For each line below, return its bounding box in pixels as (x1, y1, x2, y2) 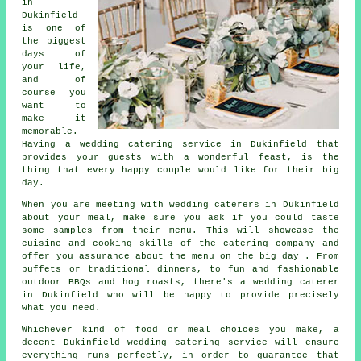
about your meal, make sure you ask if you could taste (22, 212, 339, 222)
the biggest (22, 35, 86, 46)
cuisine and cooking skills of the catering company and (22, 238, 339, 248)
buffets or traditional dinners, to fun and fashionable (22, 263, 339, 274)
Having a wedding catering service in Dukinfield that (22, 139, 339, 149)
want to (22, 100, 86, 110)
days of (22, 48, 86, 59)
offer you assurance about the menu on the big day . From (22, 251, 339, 261)
